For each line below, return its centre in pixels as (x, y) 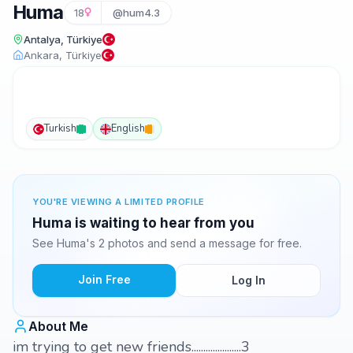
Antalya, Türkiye (63, 39)
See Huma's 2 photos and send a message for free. (167, 243)
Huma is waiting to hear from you (143, 223)
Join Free (104, 279)
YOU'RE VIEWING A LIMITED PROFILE (119, 202)
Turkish (60, 128)
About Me (58, 326)
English (128, 128)
